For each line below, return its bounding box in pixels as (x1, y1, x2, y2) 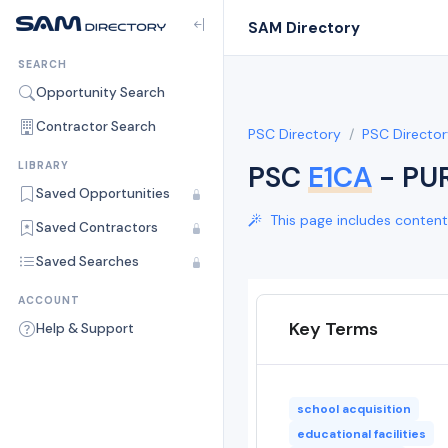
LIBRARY (18, 159, 69, 172)
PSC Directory (248, 125, 341, 143)
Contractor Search (36, 118, 156, 135)
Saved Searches (36, 253, 139, 270)
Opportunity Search (36, 84, 165, 101)
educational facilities (296, 425, 426, 442)
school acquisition (296, 401, 411, 418)
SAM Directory (248, 17, 360, 38)
